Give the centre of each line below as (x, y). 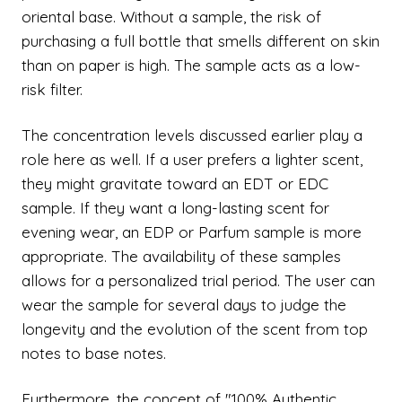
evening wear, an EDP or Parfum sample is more (192, 232)
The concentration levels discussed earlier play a (192, 135)
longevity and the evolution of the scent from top (195, 329)
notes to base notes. (94, 353)
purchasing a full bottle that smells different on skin (201, 41)
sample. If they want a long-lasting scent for (175, 208)
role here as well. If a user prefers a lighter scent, (192, 159)
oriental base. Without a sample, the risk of (171, 17)
